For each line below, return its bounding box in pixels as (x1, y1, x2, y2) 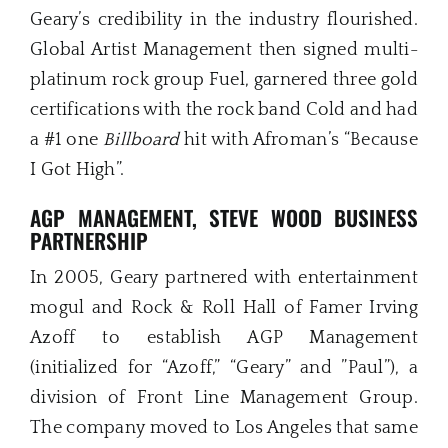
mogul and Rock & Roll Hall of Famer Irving (30, 297, 418, 318)
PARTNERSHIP (30, 225, 148, 257)
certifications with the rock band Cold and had (30, 100, 418, 121)
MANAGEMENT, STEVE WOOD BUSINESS (77, 202, 418, 234)
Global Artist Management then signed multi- (30, 40, 418, 61)
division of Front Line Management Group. (30, 387, 418, 408)
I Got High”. (30, 160, 125, 181)
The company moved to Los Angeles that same (30, 417, 418, 438)
